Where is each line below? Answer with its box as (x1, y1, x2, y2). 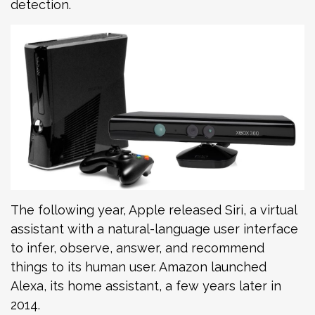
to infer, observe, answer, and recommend (11, 240, 264, 255)
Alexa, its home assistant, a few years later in (11, 278, 281, 293)
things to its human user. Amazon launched (11, 259, 266, 274)
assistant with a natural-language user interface (11, 221, 298, 236)
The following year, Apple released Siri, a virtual (11, 202, 297, 217)
